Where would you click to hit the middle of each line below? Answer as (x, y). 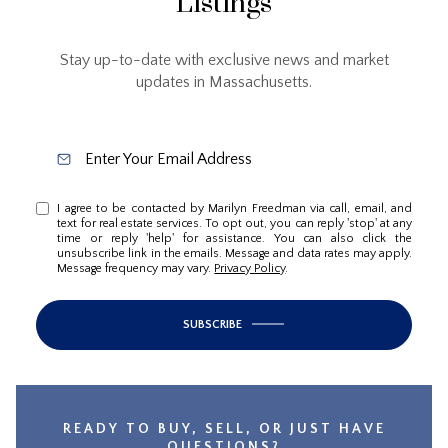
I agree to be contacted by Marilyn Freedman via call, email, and (234, 208)
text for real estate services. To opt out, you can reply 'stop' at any (234, 223)
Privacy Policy (250, 268)
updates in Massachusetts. (224, 81)
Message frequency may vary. (136, 268)
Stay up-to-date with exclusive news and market (224, 59)
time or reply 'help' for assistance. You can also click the (234, 238)
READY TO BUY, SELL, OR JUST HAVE (224, 428)
